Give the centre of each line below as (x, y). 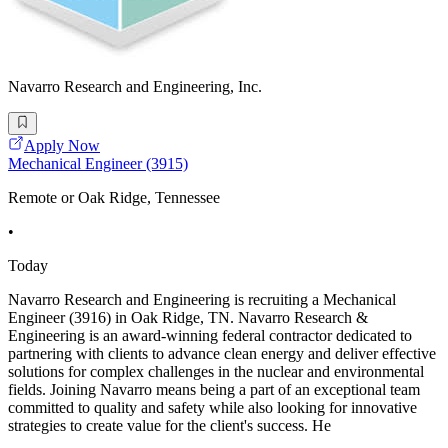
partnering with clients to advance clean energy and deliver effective (222, 353)
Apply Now (62, 145)
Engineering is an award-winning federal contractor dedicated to (210, 335)
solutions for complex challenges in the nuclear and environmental (216, 371)
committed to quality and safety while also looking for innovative (212, 407)
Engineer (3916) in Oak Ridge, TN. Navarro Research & (188, 317)
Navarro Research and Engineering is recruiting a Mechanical (202, 299)
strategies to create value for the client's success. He (169, 425)
